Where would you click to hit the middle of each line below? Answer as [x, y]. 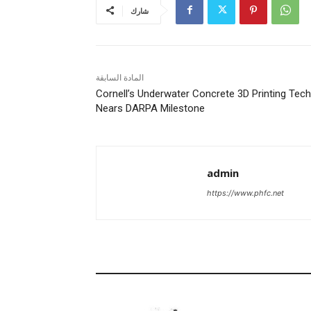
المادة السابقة [120, 77]
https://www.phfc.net [245, 193]
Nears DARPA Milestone [150, 108]
